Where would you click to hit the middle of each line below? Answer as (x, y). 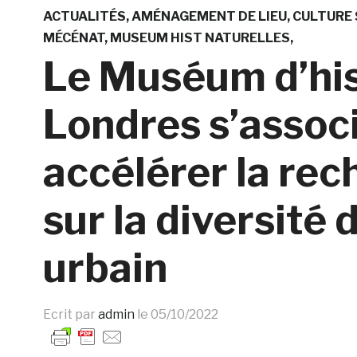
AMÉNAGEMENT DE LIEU (209, 16)
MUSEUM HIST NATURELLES (200, 37)
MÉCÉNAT (73, 37)
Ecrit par (70, 314)
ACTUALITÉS (84, 16)
